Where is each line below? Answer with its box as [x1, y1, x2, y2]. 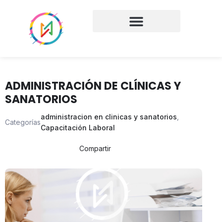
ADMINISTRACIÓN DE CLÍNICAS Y [5, 78, 181, 94]
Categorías [5, 118, 41, 126]
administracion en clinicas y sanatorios [41, 112, 177, 121]
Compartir [79, 144, 111, 153]
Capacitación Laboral [41, 123, 115, 132]
